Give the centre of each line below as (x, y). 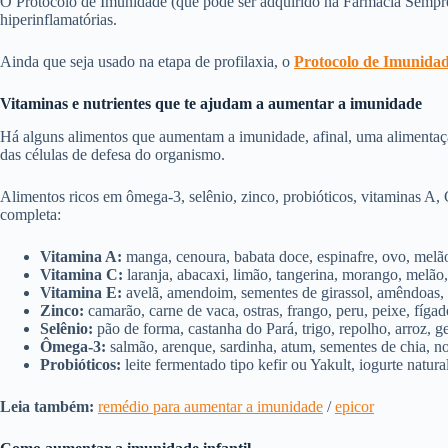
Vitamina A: (81, 256)
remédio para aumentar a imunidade (210, 406)
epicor (354, 406)
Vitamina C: (81, 274)
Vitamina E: (81, 292)
